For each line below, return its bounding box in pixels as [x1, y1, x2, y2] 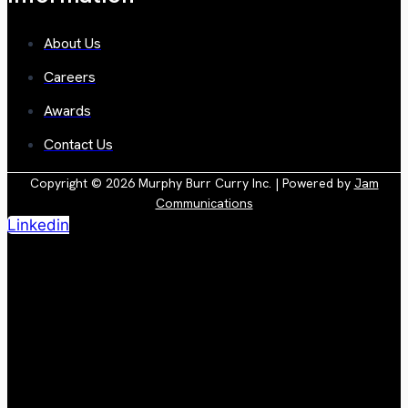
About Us [44, 33, 101, 53]
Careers [44, 66, 96, 87]
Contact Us [44, 134, 113, 154]
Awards [44, 100, 91, 120]
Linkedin [7, 215, 69, 234]
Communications [155, 194, 253, 211]
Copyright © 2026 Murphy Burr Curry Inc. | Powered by [29, 174, 354, 191]
